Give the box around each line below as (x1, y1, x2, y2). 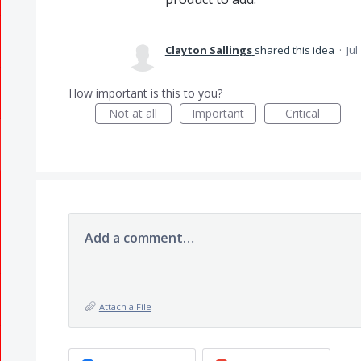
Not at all (109, 106, 158, 121)
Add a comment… (84, 229, 194, 247)
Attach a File (98, 301, 151, 313)
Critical (284, 106, 320, 121)
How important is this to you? (68, 85, 222, 101)
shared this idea (254, 43, 337, 57)
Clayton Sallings (164, 43, 252, 57)
